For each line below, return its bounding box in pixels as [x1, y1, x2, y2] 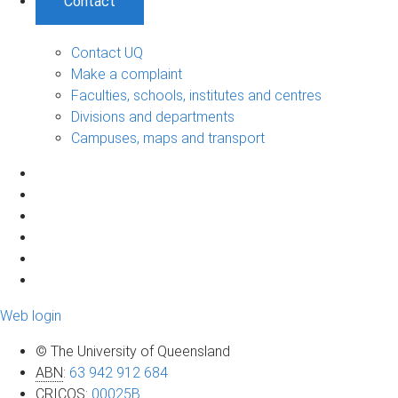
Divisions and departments [71, 107, 235, 125]
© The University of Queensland [36, 342, 230, 360]
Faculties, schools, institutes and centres [71, 86, 322, 104]
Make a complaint [71, 65, 182, 83]
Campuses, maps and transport [71, 129, 265, 147]
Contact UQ [71, 44, 143, 61]
